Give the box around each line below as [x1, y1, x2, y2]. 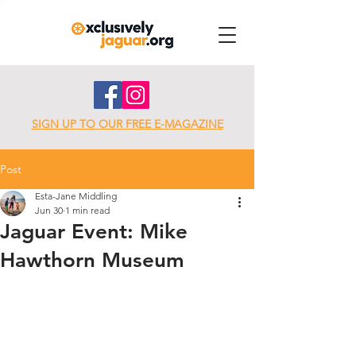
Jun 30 [35, 204, 63, 216]
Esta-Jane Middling [35, 190, 117, 202]
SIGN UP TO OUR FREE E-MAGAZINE [31, 117, 223, 131]
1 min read [65, 204, 110, 216]
